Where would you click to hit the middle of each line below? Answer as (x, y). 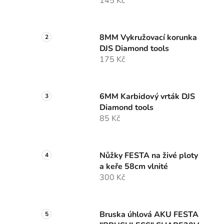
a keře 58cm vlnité (134, 167)
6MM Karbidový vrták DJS (147, 97)
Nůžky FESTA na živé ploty (149, 156)
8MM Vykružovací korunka (148, 38)
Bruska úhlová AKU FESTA (149, 215)
